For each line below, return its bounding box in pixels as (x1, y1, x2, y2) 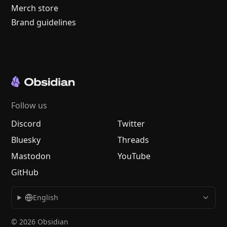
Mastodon (11, 150, 51, 162)
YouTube (118, 150, 150, 162)
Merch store (11, 3, 59, 14)
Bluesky (11, 134, 41, 146)
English (33, 193, 59, 203)
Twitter (118, 118, 145, 130)
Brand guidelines (11, 17, 77, 28)
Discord (11, 118, 42, 130)
